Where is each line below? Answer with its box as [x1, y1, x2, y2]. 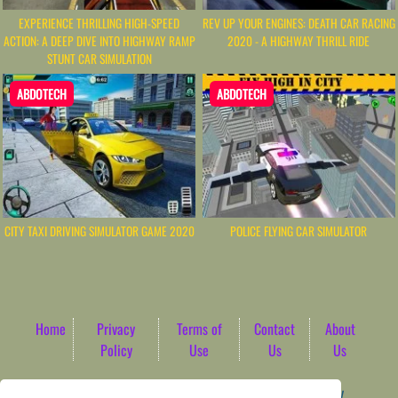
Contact [254, 318, 296, 340]
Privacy [97, 318, 136, 340]
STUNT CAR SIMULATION [46, 49, 152, 68]
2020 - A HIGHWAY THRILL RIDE [227, 31, 370, 50]
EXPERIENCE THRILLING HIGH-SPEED [19, 13, 180, 32]
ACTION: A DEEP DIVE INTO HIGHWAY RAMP [3, 31, 195, 50]
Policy [99, 339, 132, 362]
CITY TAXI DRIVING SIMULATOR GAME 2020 [4, 222, 195, 241]
